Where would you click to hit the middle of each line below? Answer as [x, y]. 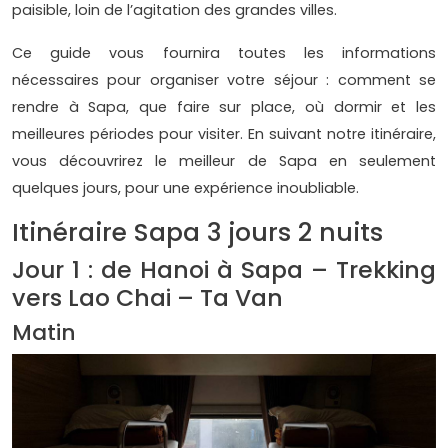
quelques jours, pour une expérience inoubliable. [185, 187]
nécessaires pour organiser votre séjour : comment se [224, 79]
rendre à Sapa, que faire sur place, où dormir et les [224, 106]
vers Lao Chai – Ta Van [147, 297]
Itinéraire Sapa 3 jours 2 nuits [197, 232]
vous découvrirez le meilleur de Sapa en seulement [224, 160]
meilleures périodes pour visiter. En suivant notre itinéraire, [224, 133]
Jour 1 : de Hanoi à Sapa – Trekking [224, 269]
